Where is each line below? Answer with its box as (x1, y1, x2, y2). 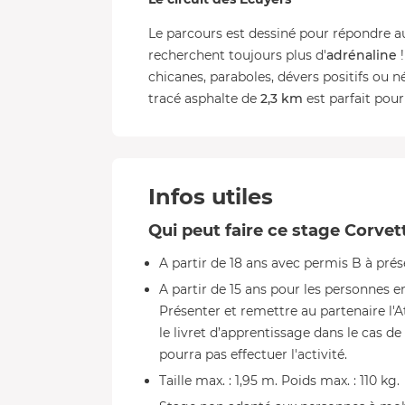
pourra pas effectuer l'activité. (159, 346, 347, 363)
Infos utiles (148, 184, 273, 210)
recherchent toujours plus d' (148, 47, 326, 63)
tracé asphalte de (148, 90, 257, 107)
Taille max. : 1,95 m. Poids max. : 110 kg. (159, 372, 400, 389)
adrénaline (326, 47, 397, 63)
